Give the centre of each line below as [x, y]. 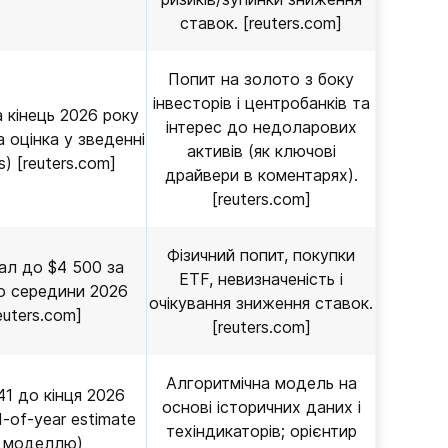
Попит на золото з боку [261, 79]
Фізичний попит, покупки [261, 255]
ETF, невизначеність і [261, 279]
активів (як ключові [261, 151]
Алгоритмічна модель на [261, 383]
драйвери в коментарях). [261, 175]
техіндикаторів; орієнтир [261, 431]
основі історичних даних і [261, 407]
